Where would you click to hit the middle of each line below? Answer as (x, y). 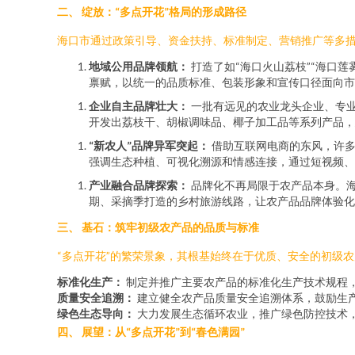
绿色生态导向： (96, 313)
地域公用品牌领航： (139, 66)
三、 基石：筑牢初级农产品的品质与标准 (158, 227)
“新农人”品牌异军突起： (149, 145)
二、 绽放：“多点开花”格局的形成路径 (152, 11)
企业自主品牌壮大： (139, 106)
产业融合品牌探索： (139, 185)
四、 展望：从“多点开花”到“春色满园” (151, 332)
